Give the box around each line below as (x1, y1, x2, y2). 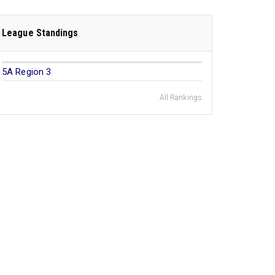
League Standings (2, 27, 79, 39)
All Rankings (159, 93, 202, 102)
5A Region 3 (2, 66, 52, 77)
